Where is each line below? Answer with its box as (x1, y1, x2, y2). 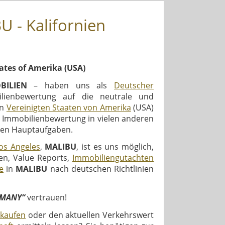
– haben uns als (27, 79, 115, 91)
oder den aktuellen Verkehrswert (26, 209, 154, 220)
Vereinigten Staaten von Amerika (6, 101, 131, 113)
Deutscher (114, 79, 154, 91)
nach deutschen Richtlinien (47, 163, 154, 175)
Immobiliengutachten (72, 152, 154, 164)
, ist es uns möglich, (76, 141, 154, 153)
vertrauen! (25, 192, 67, 203)
